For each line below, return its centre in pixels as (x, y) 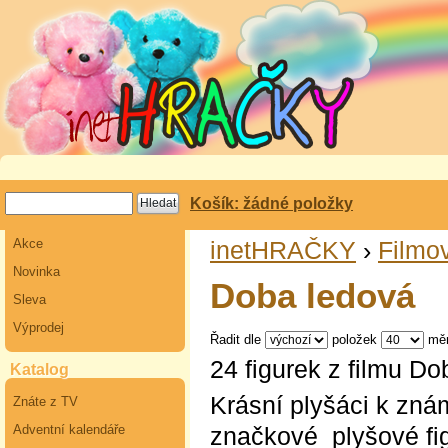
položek (354, 339)
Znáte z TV (45, 401)
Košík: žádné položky (271, 203)
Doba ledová (312, 296)
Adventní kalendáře (69, 429)
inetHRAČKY (283, 250)
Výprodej (38, 327)
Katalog (39, 369)
